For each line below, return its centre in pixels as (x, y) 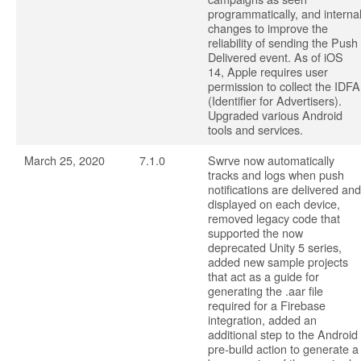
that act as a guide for (263, 276)
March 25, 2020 (64, 160)
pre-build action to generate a (283, 349)
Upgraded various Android (275, 115)
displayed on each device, (274, 203)
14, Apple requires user (268, 71)
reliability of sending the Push (283, 42)
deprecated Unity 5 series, (275, 247)
